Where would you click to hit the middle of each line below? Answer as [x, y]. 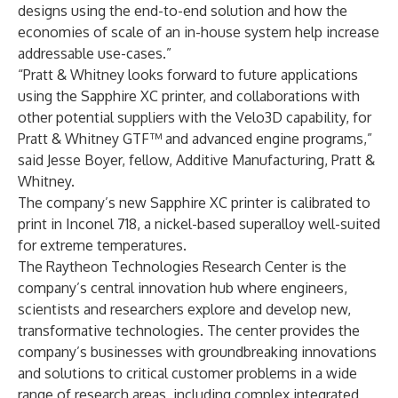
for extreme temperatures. [102, 245]
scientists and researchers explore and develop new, [184, 309]
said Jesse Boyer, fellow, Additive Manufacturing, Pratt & [196, 160]
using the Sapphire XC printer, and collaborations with [189, 96]
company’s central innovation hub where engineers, [183, 288]
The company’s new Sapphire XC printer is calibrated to [194, 203]
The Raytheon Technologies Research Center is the [182, 267]
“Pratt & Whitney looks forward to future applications [188, 75]
